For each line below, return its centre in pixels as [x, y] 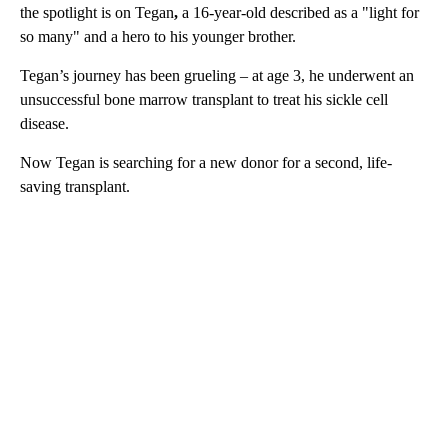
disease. [44, 123]
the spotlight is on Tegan [97, 12]
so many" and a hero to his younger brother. [158, 36]
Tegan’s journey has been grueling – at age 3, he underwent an [217, 75]
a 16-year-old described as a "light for [298, 12]
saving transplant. [75, 186]
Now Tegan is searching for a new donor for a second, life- [206, 162]
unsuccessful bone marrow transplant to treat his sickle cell [204, 99]
